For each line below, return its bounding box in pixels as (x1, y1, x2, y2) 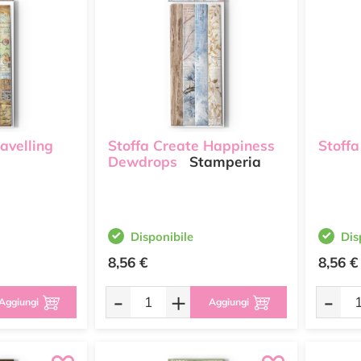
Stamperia (185, 153, 261, 171)
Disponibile (131, 229, 193, 244)
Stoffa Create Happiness (108, 137, 275, 155)
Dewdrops (108, 153, 177, 171)
